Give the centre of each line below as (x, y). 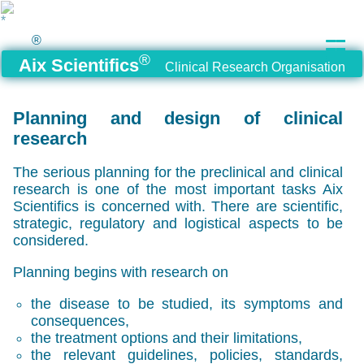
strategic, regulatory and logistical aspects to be (178, 224)
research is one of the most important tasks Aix (178, 190)
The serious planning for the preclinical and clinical (178, 173)
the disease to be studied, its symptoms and (187, 303)
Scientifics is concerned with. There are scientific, (178, 207)
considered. (50, 241)
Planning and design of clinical (178, 119)
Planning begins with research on (120, 273)
